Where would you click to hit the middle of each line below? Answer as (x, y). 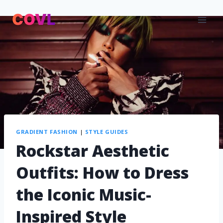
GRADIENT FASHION (47, 131)
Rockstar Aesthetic (93, 151)
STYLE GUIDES (107, 131)
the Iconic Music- (84, 195)
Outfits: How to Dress (102, 173)
